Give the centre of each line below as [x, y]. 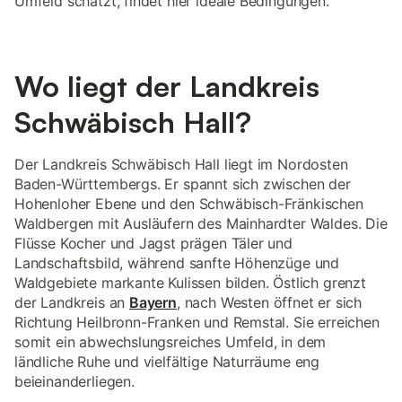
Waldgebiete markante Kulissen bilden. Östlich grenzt [190, 283]
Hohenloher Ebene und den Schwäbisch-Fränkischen [189, 204]
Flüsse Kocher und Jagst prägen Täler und [153, 243]
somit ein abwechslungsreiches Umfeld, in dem [170, 342]
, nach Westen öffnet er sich [269, 302]
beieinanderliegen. [74, 381]
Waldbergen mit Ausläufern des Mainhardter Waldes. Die [201, 223]
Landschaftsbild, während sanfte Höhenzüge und [177, 263]
